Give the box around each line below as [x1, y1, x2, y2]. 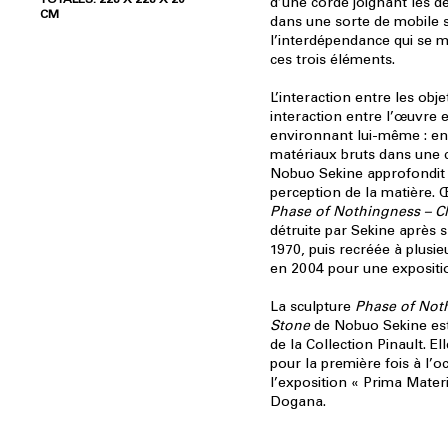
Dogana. [270, 393, 326, 410]
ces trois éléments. [270, 51, 395, 68]
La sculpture [270, 298, 355, 315]
